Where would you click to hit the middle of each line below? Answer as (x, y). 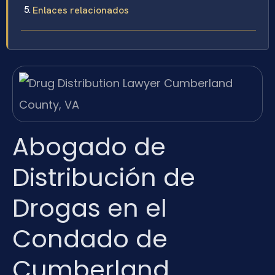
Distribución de (104, 177)
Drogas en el (90, 208)
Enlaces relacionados (81, 10)
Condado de (90, 238)
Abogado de (89, 146)
